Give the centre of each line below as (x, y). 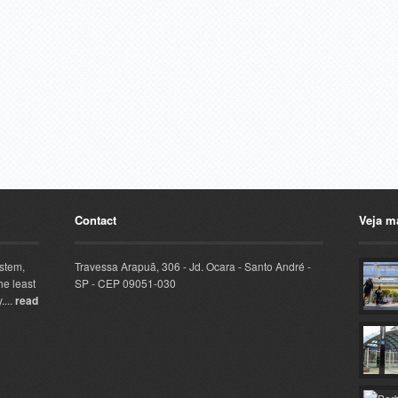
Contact (96, 220)
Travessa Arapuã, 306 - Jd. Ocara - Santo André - (193, 266)
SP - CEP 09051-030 (125, 283)
